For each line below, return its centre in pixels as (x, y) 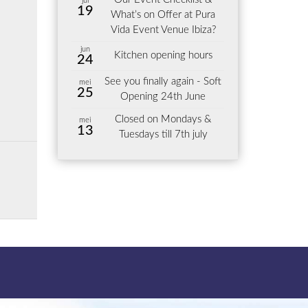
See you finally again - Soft (163, 81)
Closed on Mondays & (163, 119)
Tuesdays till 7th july (163, 134)
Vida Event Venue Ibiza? (163, 30)
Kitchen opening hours (163, 55)
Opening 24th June (163, 97)
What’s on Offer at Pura (163, 15)
